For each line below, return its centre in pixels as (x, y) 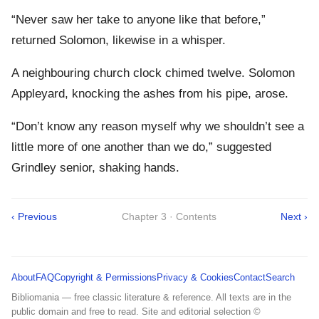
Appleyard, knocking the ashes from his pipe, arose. (150, 94)
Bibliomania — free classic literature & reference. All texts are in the (151, 298)
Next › (294, 217)
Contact (250, 278)
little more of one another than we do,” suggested (141, 147)
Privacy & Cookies (195, 278)
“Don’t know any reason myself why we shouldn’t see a (158, 127)
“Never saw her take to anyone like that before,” (138, 20)
